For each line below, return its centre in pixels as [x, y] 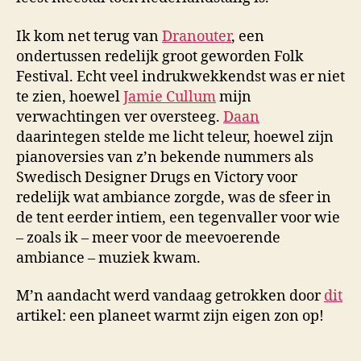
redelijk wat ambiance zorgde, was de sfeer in [174, 197]
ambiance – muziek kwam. [108, 258]
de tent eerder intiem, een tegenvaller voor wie [178, 218]
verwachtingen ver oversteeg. [120, 117]
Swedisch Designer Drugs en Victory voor [157, 177]
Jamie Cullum [170, 97]
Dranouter [197, 36]
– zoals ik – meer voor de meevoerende [148, 238]
